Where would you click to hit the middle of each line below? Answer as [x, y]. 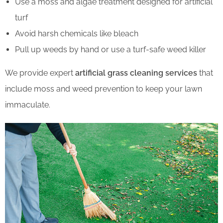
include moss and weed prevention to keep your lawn [104, 89]
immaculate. [28, 105]
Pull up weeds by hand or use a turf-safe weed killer [111, 50]
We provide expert [40, 73]
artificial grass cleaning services [136, 73]
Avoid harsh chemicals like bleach [77, 34]
